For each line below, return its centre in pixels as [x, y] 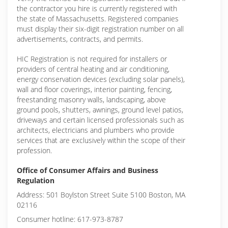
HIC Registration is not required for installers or [92, 59]
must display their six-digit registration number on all [100, 29]
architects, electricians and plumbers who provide [96, 130]
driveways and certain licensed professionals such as [101, 120]
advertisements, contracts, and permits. [80, 39]
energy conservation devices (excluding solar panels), [101, 79]
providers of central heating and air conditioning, [93, 69]
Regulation [36, 180]
